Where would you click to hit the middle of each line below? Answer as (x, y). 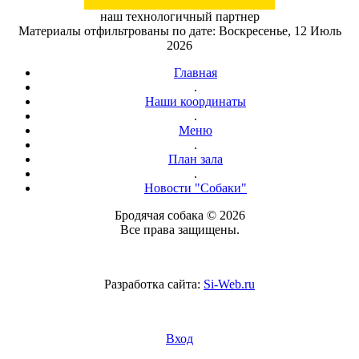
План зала (196, 159)
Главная (196, 73)
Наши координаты (196, 101)
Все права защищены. (179, 230)
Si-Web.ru (229, 284)
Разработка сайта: (154, 284)
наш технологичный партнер (179, 16)
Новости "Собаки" (196, 188)
